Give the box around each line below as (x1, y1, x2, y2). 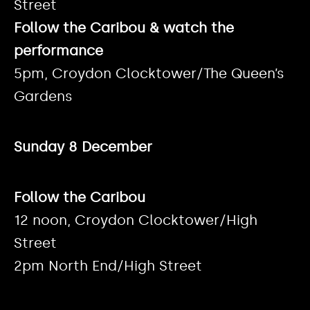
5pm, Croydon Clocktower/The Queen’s (14, 65, 284, 82)
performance (14, 42, 103, 60)
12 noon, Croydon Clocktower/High (14, 212, 257, 229)
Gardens (14, 88, 73, 105)
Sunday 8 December (14, 138, 152, 156)
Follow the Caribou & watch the (14, 19, 234, 37)
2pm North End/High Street (14, 257, 202, 275)
